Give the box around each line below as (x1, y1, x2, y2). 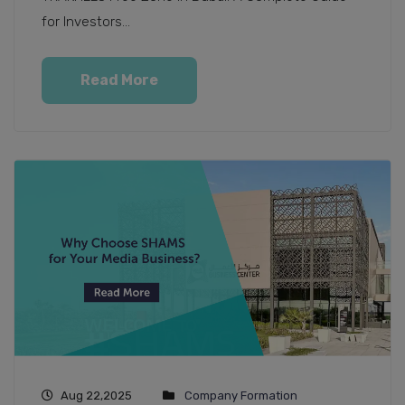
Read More (80, 71, 158, 89)
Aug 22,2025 (61, 388, 132, 402)
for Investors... (42, 13, 130, 30)
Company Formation (184, 388, 297, 402)
